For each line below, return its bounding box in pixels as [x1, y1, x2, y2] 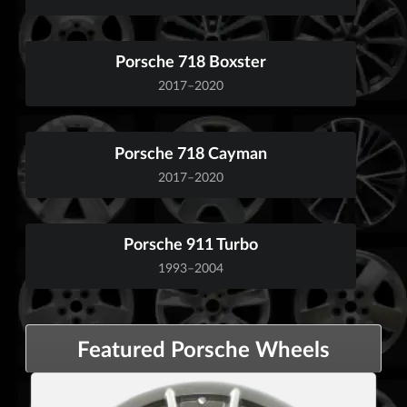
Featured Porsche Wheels [77, 334, 330, 362]
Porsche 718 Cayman [114, 142, 267, 163]
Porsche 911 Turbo [124, 233, 258, 254]
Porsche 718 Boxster [115, 51, 266, 72]
